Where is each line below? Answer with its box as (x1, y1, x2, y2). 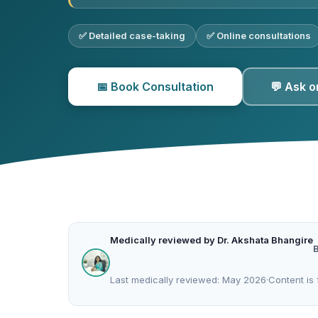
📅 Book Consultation (97, 79, 214, 94)
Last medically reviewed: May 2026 (110, 273, 266, 285)
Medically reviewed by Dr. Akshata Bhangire (110, 234, 313, 246)
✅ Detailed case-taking (79, 30, 185, 41)
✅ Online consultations (207, 30, 311, 41)
